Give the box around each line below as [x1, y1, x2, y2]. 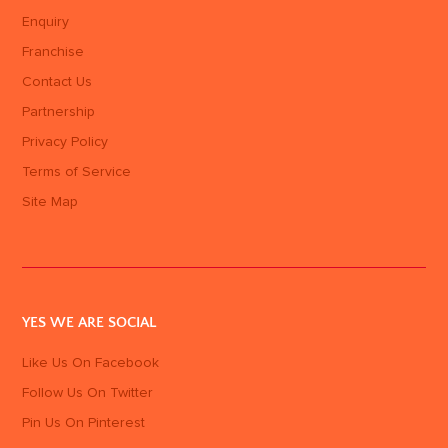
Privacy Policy [22, 134, 109, 149]
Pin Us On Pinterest [22, 416, 146, 431]
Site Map [22, 194, 79, 209]
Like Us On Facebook [22, 356, 160, 371]
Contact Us [22, 74, 93, 89]
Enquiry [22, 14, 70, 29]
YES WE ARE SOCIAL [22, 314, 157, 332]
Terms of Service [22, 164, 132, 179]
